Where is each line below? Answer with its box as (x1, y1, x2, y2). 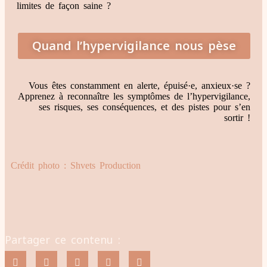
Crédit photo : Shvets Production (11, 160, 141, 171)
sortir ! (224, 113, 250, 123)
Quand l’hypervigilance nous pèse (32, 38, 236, 54)
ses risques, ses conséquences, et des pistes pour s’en (39, 102, 250, 113)
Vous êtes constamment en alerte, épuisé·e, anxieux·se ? (29, 80, 250, 91)
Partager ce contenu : (5, 232, 120, 247)
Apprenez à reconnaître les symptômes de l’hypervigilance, (18, 91, 250, 102)
